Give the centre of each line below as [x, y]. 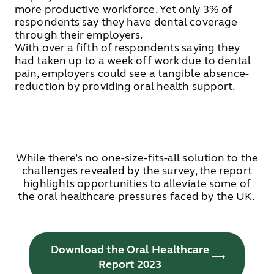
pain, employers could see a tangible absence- [132, 73]
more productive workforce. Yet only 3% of [124, 9]
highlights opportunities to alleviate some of [137, 183]
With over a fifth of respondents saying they [128, 48]
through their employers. [79, 35]
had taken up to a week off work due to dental [133, 61]
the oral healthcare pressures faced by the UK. [137, 196]
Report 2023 [130, 264]
